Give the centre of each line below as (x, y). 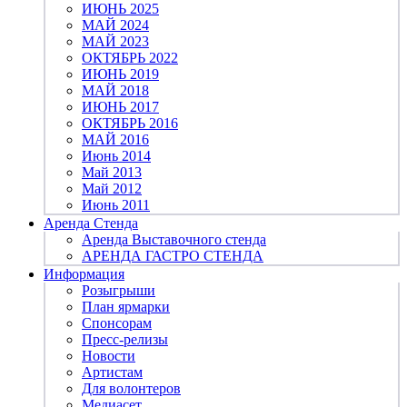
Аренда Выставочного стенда (174, 240)
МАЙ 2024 (115, 25)
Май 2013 (112, 173)
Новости (109, 356)
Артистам (112, 372)
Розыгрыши (119, 291)
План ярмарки (126, 307)
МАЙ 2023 (115, 42)
